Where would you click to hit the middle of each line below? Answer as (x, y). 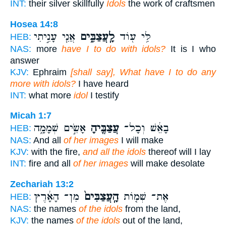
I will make (141, 140)
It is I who (191, 49)
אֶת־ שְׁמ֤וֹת (144, 196)
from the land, (152, 209)
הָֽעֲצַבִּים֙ (99, 196)
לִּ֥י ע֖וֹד (133, 37)
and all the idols (114, 152)
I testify (103, 95)
